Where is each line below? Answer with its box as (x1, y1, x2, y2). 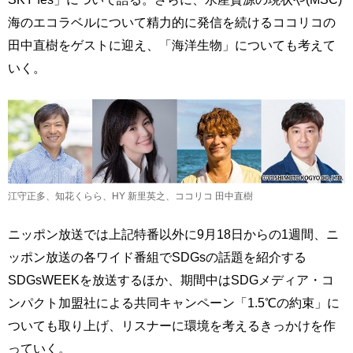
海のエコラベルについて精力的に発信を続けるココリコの (8, 14, 336, 29)
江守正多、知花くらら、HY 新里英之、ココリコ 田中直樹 (8, 191, 253, 202)
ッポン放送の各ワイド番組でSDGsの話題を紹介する (8, 250, 307, 265)
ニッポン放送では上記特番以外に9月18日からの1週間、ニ (8, 227, 339, 242)
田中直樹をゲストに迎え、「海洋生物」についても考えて (8, 37, 336, 52)
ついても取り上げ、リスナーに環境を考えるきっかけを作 (8, 318, 336, 333)
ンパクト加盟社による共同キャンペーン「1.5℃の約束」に (8, 295, 340, 310)
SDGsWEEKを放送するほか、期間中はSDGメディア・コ (8, 273, 334, 288)
